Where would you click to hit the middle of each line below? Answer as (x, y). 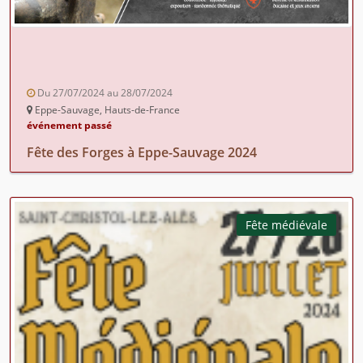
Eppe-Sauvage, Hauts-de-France (106, 109)
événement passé (69, 125)
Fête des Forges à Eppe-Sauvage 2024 (142, 152)
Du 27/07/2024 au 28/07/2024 (104, 92)
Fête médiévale (286, 224)
